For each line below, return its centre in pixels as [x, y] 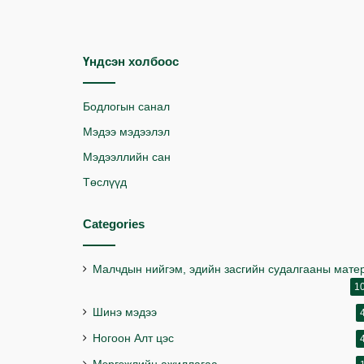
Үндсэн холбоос [131, 61]
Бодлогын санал [126, 107]
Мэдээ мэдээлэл [126, 132]
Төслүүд [105, 182]
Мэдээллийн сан [127, 157]
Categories [114, 224]
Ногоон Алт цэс [133, 338]
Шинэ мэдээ [125, 312]
